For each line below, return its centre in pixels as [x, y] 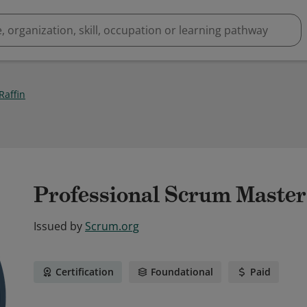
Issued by [58, 226]
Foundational [182, 272]
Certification [85, 272]
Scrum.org [112, 226]
